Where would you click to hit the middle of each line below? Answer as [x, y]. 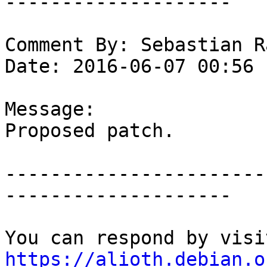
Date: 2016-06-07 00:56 [129, 66]
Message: [50, 109]
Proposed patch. [90, 131]
